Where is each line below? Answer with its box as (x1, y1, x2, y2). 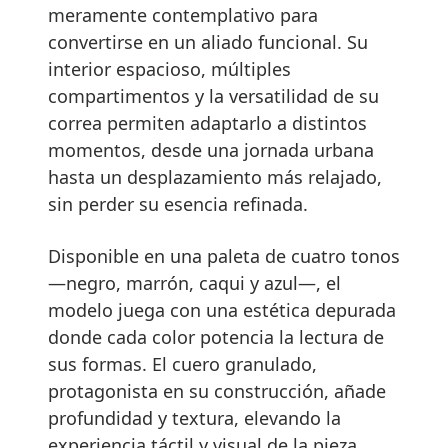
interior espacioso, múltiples (48, 56, 291, 81)
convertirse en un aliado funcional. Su (48, 29, 368, 54)
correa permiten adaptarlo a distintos (48, 110, 367, 135)
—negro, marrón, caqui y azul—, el (48, 270, 341, 295)
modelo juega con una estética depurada (48, 297, 396, 322)
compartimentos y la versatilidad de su (48, 83, 379, 108)
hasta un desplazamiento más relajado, (48, 164, 382, 189)
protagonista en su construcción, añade (48, 378, 386, 403)
